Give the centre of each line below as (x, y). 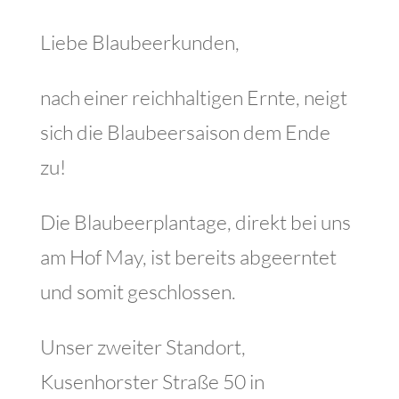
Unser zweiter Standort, (142, 346)
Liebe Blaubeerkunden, (139, 42)
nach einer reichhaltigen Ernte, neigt (193, 97)
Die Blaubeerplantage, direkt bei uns (195, 222)
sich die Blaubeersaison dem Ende (185, 132)
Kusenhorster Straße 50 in (152, 381)
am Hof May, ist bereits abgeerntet (188, 256)
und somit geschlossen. (138, 291)
